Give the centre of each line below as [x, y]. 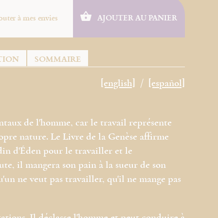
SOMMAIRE [58, 59]
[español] [167, 84]
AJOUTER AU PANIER [136, 18]
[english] [118, 84]
